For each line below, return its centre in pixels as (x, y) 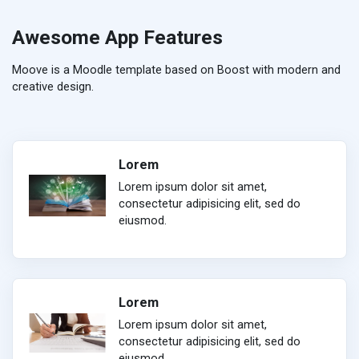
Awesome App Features (117, 37)
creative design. (53, 86)
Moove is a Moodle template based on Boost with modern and (176, 69)
